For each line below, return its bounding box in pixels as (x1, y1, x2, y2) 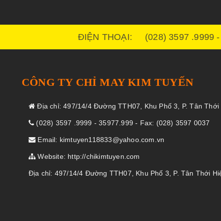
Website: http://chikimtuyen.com (36, 152, 140, 160)
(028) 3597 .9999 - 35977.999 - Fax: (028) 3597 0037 (34, 118, 210, 127)
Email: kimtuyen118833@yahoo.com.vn (36, 135, 165, 144)
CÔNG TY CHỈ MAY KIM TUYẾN (22, 75, 193, 88)
